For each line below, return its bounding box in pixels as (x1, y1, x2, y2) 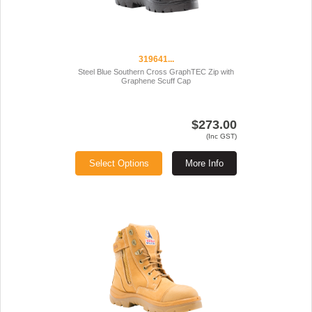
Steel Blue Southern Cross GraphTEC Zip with (78, 68, 234, 76)
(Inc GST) (206, 132, 237, 140)
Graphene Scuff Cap (121, 77, 191, 85)
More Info (185, 158, 224, 169)
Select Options (88, 158, 149, 169)
